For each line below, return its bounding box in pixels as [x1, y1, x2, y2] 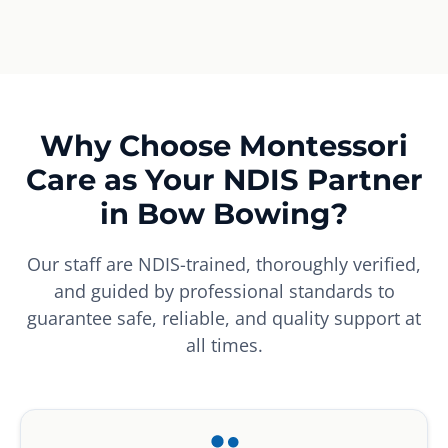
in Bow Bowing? [100, 195, 348, 231]
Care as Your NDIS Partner [25, 161, 423, 197]
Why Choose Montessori [40, 127, 408, 163]
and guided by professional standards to [53, 278, 395, 303]
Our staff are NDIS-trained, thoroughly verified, [27, 251, 421, 276]
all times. [185, 332, 263, 357]
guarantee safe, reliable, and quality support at [27, 305, 421, 330]
